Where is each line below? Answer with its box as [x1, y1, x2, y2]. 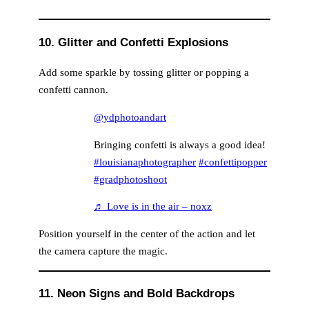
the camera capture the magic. [39, 246, 168, 257]
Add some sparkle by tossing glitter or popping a [39, 66, 249, 78]
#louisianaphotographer [94, 156, 196, 168]
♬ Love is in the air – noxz [94, 201, 212, 212]
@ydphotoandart [94, 111, 166, 123]
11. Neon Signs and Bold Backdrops [39, 286, 235, 301]
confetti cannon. [39, 83, 108, 95]
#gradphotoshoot [94, 173, 167, 185]
